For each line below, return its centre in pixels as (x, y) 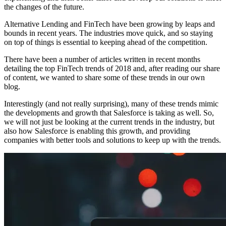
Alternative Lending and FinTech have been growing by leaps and (109, 24)
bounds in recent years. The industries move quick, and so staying (108, 33)
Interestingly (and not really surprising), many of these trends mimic (111, 103)
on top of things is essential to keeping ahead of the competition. (106, 42)
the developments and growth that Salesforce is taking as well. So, (109, 112)
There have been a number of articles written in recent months (102, 59)
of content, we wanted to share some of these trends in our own (104, 77)
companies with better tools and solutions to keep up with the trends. (112, 140)
